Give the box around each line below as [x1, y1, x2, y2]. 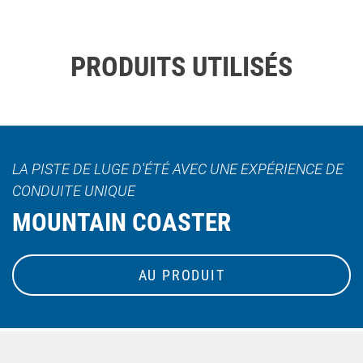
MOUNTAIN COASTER [12, 207, 231, 238]
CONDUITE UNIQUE [12, 181, 135, 199]
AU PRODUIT [138, 267, 225, 284]
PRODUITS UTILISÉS [70, 49, 293, 83]
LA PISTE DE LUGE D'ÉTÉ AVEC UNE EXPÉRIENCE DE [12, 160, 344, 177]
